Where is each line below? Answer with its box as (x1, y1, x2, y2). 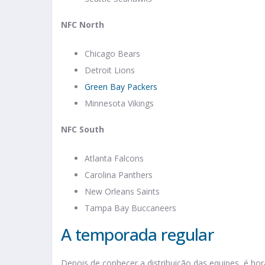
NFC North (61, 19, 104, 31)
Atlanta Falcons (85, 153, 144, 164)
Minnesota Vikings (85, 98, 154, 109)
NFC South (61, 124, 104, 135)
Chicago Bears (85, 48, 140, 60)
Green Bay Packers (85, 81, 157, 93)
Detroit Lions (85, 64, 135, 76)
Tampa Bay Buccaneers (85, 202, 176, 214)
